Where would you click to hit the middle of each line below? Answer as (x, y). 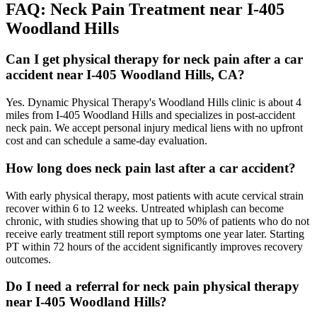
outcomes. (28, 259)
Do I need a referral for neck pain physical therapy (152, 287)
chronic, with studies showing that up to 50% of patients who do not (157, 221)
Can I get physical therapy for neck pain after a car (154, 59)
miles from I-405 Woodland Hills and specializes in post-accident (150, 115)
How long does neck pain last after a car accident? (151, 168)
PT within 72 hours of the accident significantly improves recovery (154, 246)
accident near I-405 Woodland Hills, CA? (125, 75)
